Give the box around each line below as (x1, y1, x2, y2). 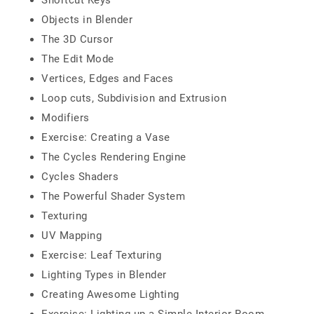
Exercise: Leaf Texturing (41, 249, 161, 261)
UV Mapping (41, 229, 102, 242)
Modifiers (41, 111, 90, 124)
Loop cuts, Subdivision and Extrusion (41, 92, 226, 104)
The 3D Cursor (41, 33, 114, 46)
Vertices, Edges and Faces (41, 72, 174, 85)
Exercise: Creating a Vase (41, 131, 170, 144)
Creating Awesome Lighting (41, 288, 179, 301)
